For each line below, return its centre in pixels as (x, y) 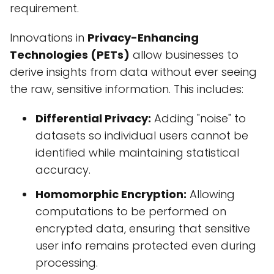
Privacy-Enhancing (143, 38)
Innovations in (49, 38)
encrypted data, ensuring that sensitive (143, 229)
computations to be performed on (131, 212)
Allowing (211, 194)
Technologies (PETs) (70, 55)
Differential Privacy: (93, 119)
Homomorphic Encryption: (111, 194)
